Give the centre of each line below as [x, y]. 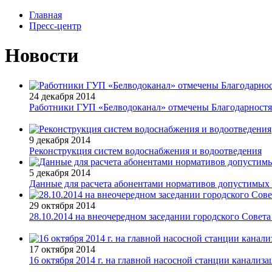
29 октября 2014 [62, 205]
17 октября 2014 [62, 249]
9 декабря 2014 [60, 140]
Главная [46, 15]
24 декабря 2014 [62, 96]
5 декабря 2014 [60, 172]
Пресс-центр [55, 26]
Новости [42, 56]
